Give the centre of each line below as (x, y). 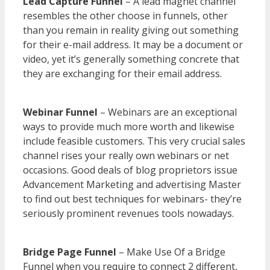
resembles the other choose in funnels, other (125, 16)
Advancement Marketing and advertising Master (132, 185)
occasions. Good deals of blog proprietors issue (130, 170)
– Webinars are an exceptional (167, 112)
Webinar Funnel (60, 112)
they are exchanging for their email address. (122, 74)
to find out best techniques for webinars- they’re (132, 199)
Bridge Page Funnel (70, 252)
